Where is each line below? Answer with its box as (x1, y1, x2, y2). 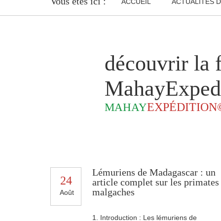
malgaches (92, 186, 135, 198)
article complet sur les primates (92, 177, 219, 188)
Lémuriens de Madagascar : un (92, 167, 216, 178)
